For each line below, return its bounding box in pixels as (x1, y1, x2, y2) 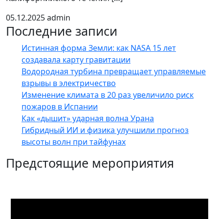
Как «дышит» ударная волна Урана (22, 113, 154, 124)
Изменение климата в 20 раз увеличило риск (22, 89, 194, 100)
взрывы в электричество (22, 78, 116, 88)
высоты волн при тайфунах (22, 136, 126, 147)
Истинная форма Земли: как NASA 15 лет (22, 43, 176, 53)
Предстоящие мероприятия (6, 154, 174, 171)
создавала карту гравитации (22, 54, 131, 65)
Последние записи (6, 22, 117, 39)
